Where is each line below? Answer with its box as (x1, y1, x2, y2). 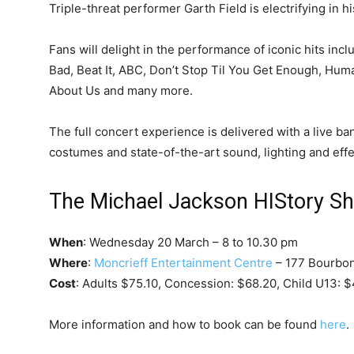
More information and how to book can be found (49, 316, 320, 332)
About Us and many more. (49, 82, 193, 98)
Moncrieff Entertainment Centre (94, 254, 273, 270)
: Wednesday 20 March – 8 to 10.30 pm (83, 234, 298, 250)
